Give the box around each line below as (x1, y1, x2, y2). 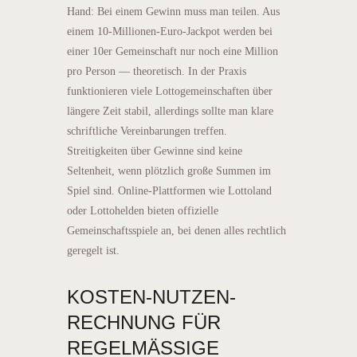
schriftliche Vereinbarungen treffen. (67, 124, 227, 137)
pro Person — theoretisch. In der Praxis (67, 65, 246, 77)
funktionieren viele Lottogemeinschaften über (67, 84, 273, 97)
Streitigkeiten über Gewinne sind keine (67, 144, 242, 157)
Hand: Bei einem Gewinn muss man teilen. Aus (67, 5, 280, 18)
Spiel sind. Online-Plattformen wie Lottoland (67, 184, 272, 197)
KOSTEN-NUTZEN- (67, 285, 236, 308)
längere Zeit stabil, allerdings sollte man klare (67, 104, 273, 117)
